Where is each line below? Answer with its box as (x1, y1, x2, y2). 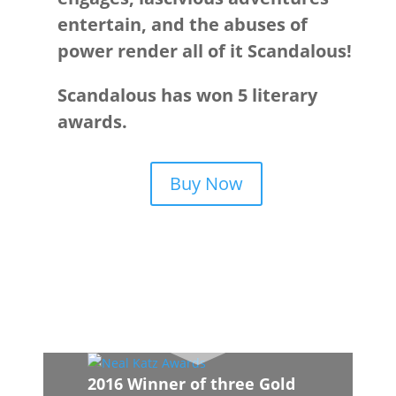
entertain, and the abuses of (57, 12, 308, 36)
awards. (57, 110, 127, 133)
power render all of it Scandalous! (57, 39, 352, 63)
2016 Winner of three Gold (88, 373, 296, 394)
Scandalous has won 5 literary (57, 83, 317, 107)
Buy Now (170, 171, 244, 195)
